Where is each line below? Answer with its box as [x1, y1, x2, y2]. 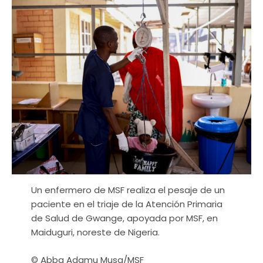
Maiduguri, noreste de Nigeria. [31, 226, 160, 239]
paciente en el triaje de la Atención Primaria [31, 198, 222, 211]
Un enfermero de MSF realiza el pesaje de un [31, 184, 225, 197]
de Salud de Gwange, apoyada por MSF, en [31, 212, 218, 225]
